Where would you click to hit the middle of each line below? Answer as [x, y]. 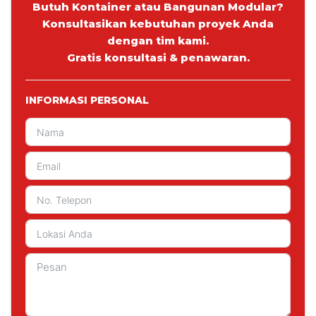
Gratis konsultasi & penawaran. [158, 58]
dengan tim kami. [158, 41]
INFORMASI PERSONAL [87, 100]
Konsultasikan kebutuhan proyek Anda [158, 24]
